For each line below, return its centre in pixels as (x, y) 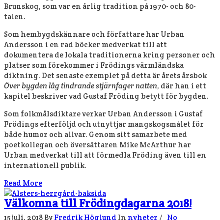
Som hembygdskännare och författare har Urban (94, 34)
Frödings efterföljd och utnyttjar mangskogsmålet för (104, 124)
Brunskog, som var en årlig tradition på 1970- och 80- (100, 6)
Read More (23, 183)
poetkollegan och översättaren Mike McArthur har (97, 145)
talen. (15, 16)
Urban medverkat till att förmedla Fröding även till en (105, 155)
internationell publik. (45, 165)
